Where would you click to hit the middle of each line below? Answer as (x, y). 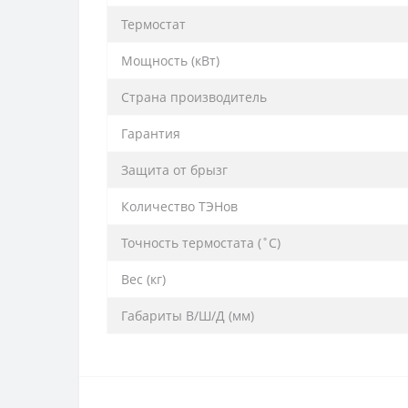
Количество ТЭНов (179, 206)
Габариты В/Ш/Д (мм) (188, 315)
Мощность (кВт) (170, 60)
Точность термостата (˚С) (201, 242)
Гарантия (151, 133)
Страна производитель (194, 97)
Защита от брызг (174, 169)
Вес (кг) (143, 279)
